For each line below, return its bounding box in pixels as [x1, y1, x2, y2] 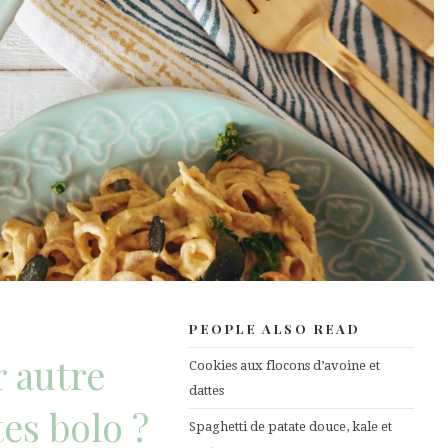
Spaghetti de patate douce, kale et [189, 418, 392, 434]
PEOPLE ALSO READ [189, 319, 361, 337]
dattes [189, 382, 224, 398]
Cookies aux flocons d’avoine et [189, 357, 380, 373]
